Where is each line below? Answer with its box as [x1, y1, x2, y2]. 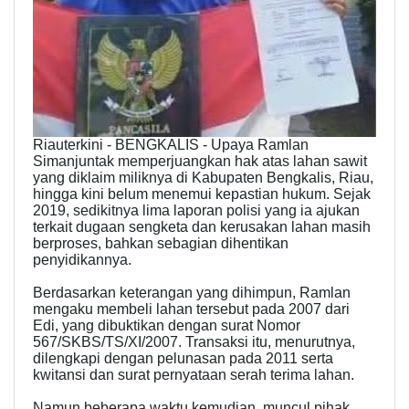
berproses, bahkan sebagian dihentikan [33, 236, 288, 252]
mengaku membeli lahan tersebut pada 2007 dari [33, 301, 350, 318]
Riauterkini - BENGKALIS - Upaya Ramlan [33, 137, 309, 153]
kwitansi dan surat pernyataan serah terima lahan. [33, 367, 354, 383]
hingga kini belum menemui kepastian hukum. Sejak [33, 186, 371, 203]
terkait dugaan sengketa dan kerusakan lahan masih [33, 219, 371, 236]
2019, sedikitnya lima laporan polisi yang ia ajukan [33, 203, 360, 219]
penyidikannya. [33, 252, 131, 268]
